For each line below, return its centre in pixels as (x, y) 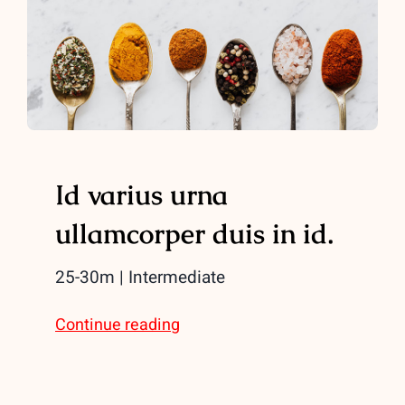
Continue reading (118, 325)
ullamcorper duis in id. (195, 233)
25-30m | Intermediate (141, 277)
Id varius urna (142, 194)
